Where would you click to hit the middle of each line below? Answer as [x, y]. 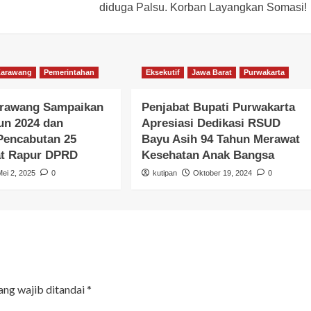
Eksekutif [162, 72]
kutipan [165, 173]
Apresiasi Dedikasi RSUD [211, 123]
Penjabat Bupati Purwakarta [218, 107]
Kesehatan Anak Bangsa [208, 155]
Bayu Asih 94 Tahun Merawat [220, 139]
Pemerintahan [69, 72]
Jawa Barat [211, 72]
